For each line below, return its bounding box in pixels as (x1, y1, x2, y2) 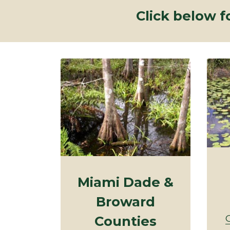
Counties (94, 213, 157, 229)
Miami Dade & (78, 174, 174, 190)
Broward (96, 193, 155, 209)
